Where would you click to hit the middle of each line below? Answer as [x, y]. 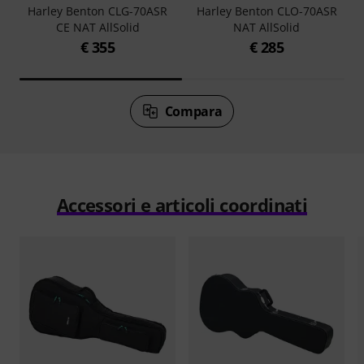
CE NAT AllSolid [97, 27]
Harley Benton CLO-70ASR [266, 11]
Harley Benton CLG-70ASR [97, 11]
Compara [193, 111]
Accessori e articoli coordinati [182, 204]
